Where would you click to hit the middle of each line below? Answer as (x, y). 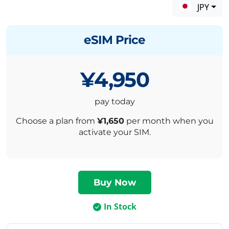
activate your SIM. (114, 132)
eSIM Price (114, 40)
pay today (114, 102)
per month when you (169, 121)
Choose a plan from (56, 121)
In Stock (120, 207)
